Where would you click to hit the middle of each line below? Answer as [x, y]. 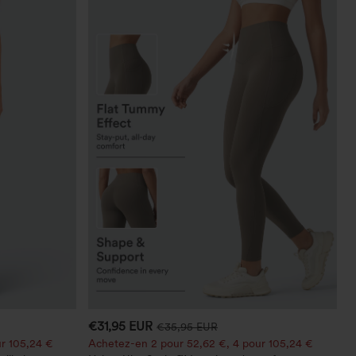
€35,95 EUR [188, 326]
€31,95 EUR [121, 326]
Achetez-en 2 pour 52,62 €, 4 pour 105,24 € [201, 343]
